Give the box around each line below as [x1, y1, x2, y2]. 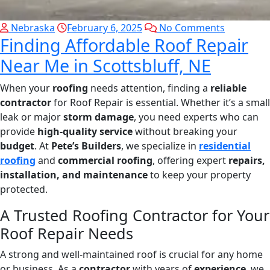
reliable [210, 81, 246, 95]
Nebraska [8, 21, 55, 35]
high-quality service [37, 125, 133, 139]
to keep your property [148, 168, 251, 182]
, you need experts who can [134, 110, 259, 124]
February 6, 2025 [67, 21, 142, 35]
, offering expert [152, 154, 228, 168]
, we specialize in [121, 139, 199, 153]
